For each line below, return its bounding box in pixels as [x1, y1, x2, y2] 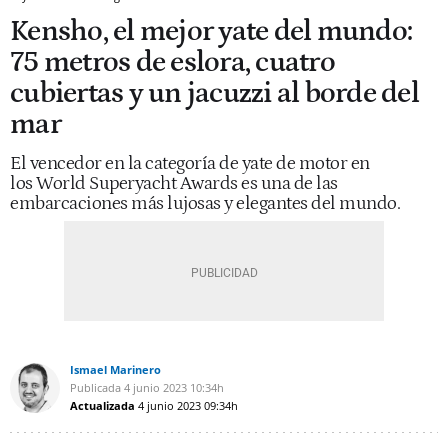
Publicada [70, 380, 121, 395]
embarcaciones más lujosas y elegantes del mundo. [10, 193, 400, 214]
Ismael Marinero [70, 362, 161, 377]
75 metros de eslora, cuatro [10, 46, 335, 79]
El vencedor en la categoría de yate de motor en [10, 153, 370, 174]
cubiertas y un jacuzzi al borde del [10, 77, 419, 110]
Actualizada [70, 398, 135, 413]
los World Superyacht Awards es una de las [10, 173, 338, 194]
